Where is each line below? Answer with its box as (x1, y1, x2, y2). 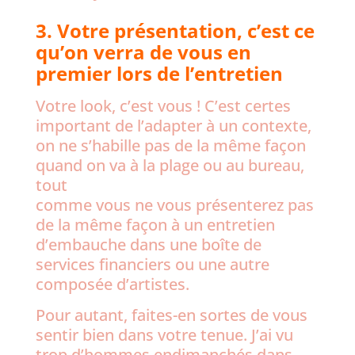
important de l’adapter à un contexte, (35, 115, 311, 136)
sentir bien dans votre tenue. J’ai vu (35, 324, 293, 345)
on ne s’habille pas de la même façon (35, 135, 306, 156)
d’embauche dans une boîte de (35, 234, 261, 255)
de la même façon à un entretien (35, 214, 275, 235)
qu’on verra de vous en (35, 39, 251, 65)
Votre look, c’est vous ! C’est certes (35, 95, 291, 116)
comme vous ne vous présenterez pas (35, 194, 314, 216)
